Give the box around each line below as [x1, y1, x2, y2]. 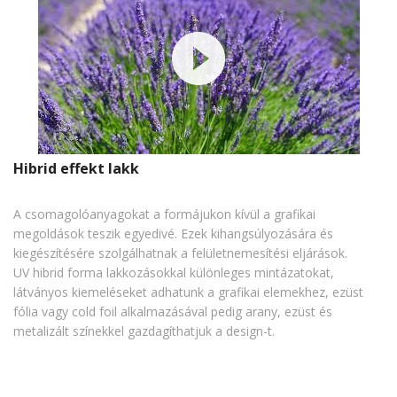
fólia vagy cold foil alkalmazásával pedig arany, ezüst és [13, 303, 332, 321]
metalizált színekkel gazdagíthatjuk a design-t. [13, 323, 275, 340]
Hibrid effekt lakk [13, 159, 139, 179]
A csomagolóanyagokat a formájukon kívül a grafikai [13, 206, 315, 223]
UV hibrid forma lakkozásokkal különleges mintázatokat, [13, 264, 334, 282]
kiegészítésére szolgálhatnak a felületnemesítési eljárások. [13, 245, 347, 262]
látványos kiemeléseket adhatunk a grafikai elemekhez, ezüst [13, 284, 363, 301]
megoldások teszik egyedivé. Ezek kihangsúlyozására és [13, 225, 333, 243]
